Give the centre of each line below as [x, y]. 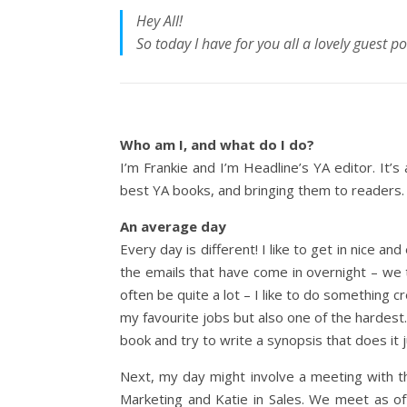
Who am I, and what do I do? [217, 144]
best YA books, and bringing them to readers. [262, 190]
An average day [173, 226]
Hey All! [159, 21]
